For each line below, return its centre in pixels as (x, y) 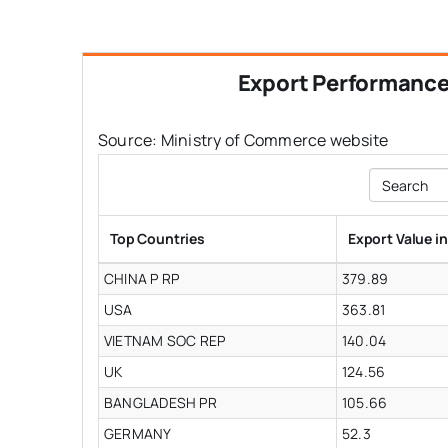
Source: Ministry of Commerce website (243, 140)
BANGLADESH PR (160, 403)
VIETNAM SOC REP (164, 341)
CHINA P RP (141, 279)
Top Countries (157, 239)
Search (391, 178)
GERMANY (137, 434)
